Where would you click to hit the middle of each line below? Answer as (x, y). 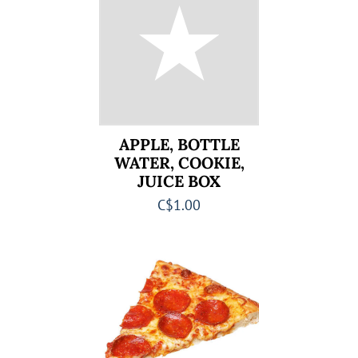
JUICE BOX (179, 181)
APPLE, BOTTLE (179, 144)
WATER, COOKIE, (179, 163)
